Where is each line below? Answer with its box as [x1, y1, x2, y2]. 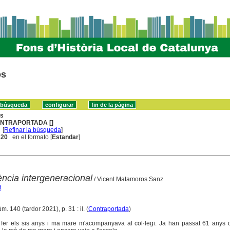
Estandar [52, 133, 79, 141]
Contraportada [88, 205, 129, 213]
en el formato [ [8, 133, 52, 141]
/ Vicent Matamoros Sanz [92, 175, 163, 183]
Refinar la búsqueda [4, 126, 62, 133]
